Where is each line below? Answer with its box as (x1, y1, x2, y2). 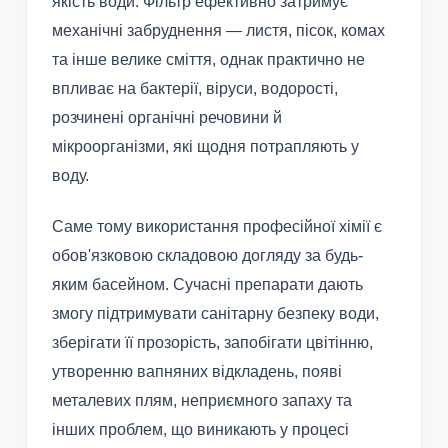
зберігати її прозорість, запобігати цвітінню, (52, 334, 373, 352)
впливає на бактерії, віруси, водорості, (52, 80, 338, 98)
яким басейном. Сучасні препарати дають (52, 276, 363, 294)
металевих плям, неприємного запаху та (52, 392, 352, 410)
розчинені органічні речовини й (52, 109, 282, 127)
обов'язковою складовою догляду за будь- (52, 247, 363, 265)
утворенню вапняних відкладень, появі (52, 363, 342, 381)
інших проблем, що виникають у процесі (52, 421, 349, 439)
